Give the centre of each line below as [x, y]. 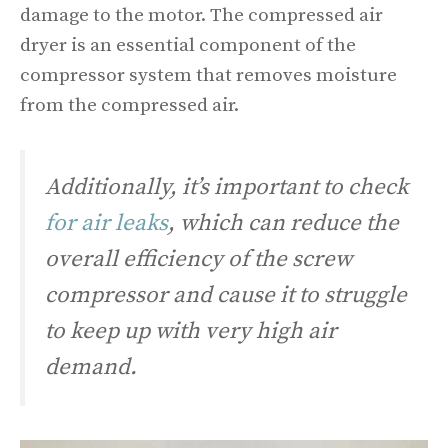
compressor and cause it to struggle [226, 295]
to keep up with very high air [191, 331]
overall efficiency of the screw [198, 259]
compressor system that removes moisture [208, 76]
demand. [91, 367]
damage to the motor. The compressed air [201, 16]
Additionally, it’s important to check [226, 187]
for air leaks [106, 223]
